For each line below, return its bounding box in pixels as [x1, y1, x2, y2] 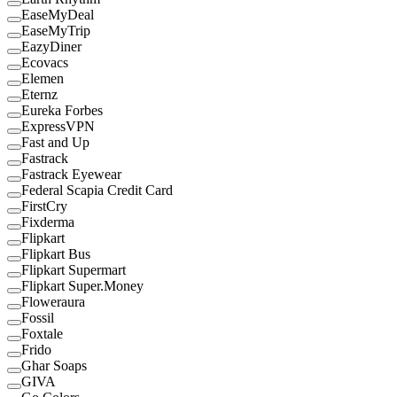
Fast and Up [21, 135, 90, 151]
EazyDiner [21, 39, 82, 55]
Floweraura [21, 294, 85, 310]
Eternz [21, 87, 58, 103]
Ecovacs [21, 55, 68, 71]
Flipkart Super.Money [21, 278, 144, 294]
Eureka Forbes [21, 103, 103, 119]
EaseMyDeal [21, 7, 94, 23]
